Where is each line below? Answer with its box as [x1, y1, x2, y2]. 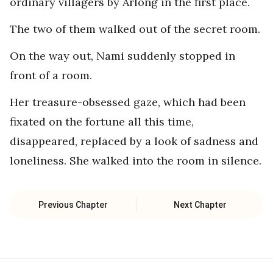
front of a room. [10, 68, 92, 82]
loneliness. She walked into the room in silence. [10, 154, 261, 168]
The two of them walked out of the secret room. [10, 22, 260, 36]
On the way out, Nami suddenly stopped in [10, 49, 235, 63]
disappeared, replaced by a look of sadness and [10, 134, 258, 148]
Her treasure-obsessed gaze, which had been [10, 95, 246, 109]
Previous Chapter [38, 200, 108, 210]
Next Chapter [173, 200, 227, 210]
